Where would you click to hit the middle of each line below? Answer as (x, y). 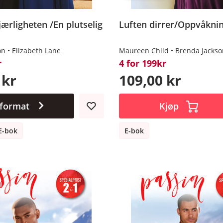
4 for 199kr (142, 63)
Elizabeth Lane (36, 50)
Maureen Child (144, 50)
